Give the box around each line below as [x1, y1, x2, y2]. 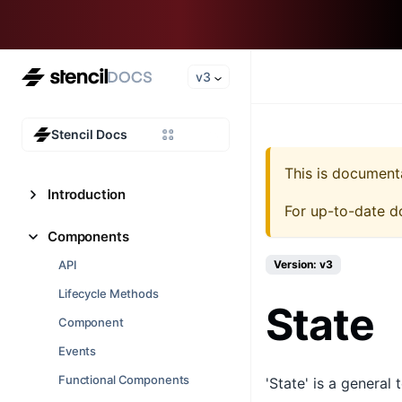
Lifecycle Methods [58, 286, 159, 301]
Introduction [48, 186, 127, 203]
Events [58, 344, 97, 358]
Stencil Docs [51, 127, 127, 142]
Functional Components [58, 372, 190, 387]
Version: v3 [274, 258, 333, 271]
